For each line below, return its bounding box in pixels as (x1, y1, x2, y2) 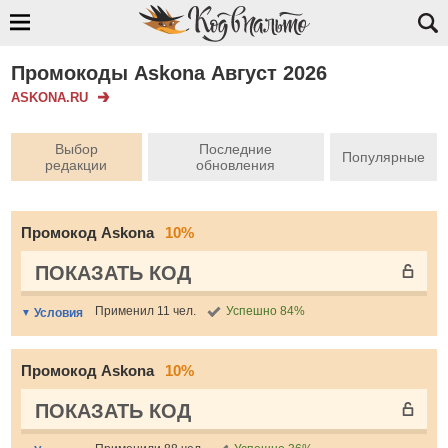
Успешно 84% (226, 304, 305, 318)
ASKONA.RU (11, 89, 88, 105)
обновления (196, 157, 276, 173)
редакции (45, 157, 108, 173)
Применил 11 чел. (95, 304, 196, 318)
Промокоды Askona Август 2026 (11, 62, 327, 84)
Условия (34, 305, 83, 320)
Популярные (342, 149, 425, 165)
